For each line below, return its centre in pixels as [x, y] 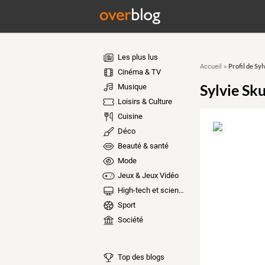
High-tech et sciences [147, 190]
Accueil [211, 67]
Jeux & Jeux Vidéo [147, 175]
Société [129, 220]
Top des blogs [140, 257]
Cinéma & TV [138, 72]
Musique [131, 87]
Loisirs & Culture [144, 101]
